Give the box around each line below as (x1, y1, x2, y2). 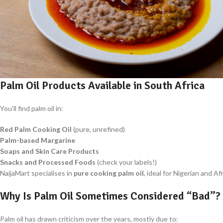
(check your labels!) (96, 158, 157, 167)
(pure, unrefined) (72, 125, 125, 134)
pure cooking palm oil (74, 169, 144, 178)
